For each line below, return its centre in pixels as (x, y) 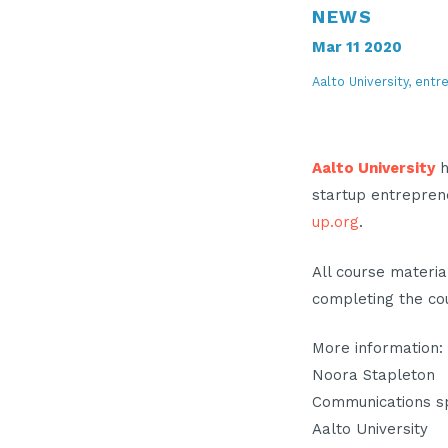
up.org (335, 222)
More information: (377, 348)
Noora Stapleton (373, 375)
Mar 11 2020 (357, 46)
